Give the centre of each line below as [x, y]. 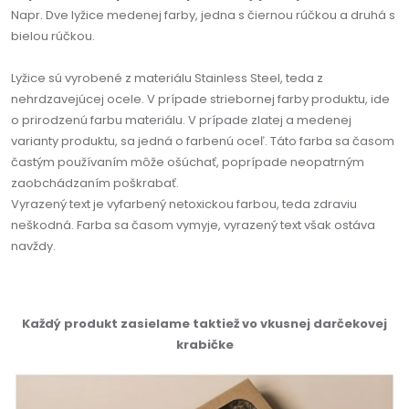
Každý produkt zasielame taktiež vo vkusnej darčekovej [204, 323]
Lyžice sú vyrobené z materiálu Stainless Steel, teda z [167, 78]
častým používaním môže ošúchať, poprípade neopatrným [188, 162]
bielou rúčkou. [53, 36]
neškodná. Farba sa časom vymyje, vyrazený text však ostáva [193, 225]
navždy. [33, 246]
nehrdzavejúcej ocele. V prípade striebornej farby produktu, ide [200, 99]
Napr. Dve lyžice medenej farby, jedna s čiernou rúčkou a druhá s [203, 15]
